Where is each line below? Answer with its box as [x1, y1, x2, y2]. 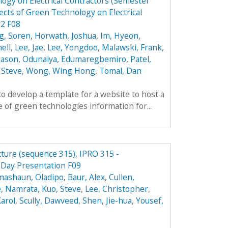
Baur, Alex [67, 171, 105, 183]
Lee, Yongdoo [47, 42, 98, 53]
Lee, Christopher [84, 183, 148, 194]
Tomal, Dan [99, 65, 141, 77]
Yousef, [135, 194, 163, 206]
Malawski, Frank [101, 42, 162, 53]
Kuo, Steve [41, 183, 81, 194]
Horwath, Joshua [34, 30, 96, 42]
